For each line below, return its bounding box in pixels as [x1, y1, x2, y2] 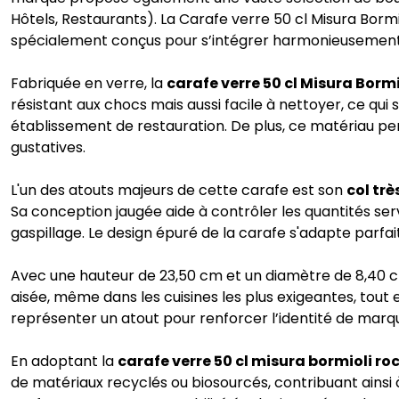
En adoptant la [11, 351, 118, 371]
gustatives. [11, 137, 85, 158]
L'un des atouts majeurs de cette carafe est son [11, 180, 346, 200]
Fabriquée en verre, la [11, 73, 167, 94]
